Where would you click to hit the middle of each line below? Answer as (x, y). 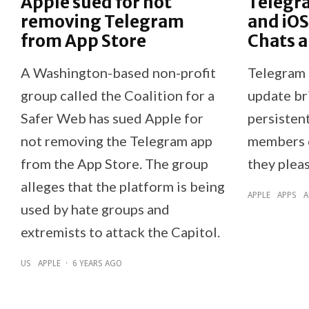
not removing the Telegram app (117, 140)
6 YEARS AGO (97, 263)
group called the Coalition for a (118, 95)
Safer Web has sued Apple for (112, 118)
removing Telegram (102, 21)
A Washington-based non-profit (118, 72)
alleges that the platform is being (123, 186)
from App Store (83, 41)
